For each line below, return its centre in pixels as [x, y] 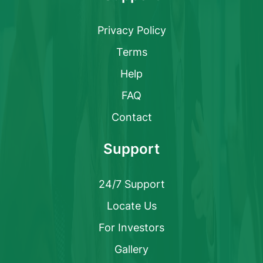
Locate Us [131, 206]
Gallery [131, 249]
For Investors [131, 227]
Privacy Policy [131, 30]
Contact [131, 117]
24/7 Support [131, 184]
